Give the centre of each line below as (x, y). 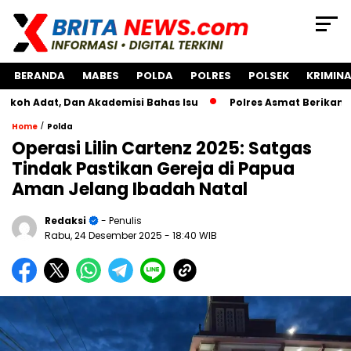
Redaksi (65, 221)
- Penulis (120, 221)
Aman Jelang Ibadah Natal (130, 190)
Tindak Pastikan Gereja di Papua (153, 169)
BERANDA (40, 76)
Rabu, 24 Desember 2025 (105, 236)
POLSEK (269, 76)
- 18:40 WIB (191, 236)
